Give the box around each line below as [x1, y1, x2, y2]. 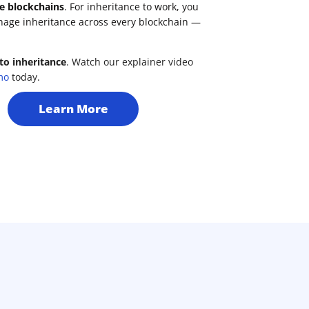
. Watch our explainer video [66, 54, 193, 68]
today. [9, 70, 40, 83]
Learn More [38, 101, 108, 117]
